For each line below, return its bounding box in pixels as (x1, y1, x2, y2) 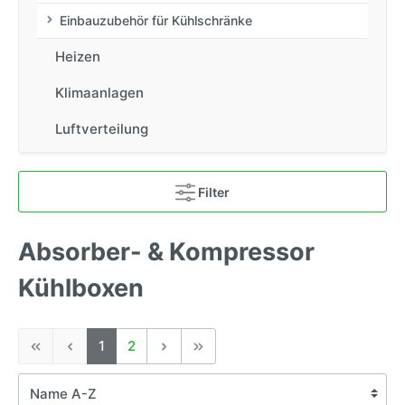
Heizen (55, 48, 100, 65)
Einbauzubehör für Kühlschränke (60, 13, 252, 28)
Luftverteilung (55, 120, 148, 137)
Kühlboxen (18, 273, 144, 303)
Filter (198, 184, 230, 200)
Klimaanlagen (55, 84, 144, 101)
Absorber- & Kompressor (18, 237, 315, 267)
